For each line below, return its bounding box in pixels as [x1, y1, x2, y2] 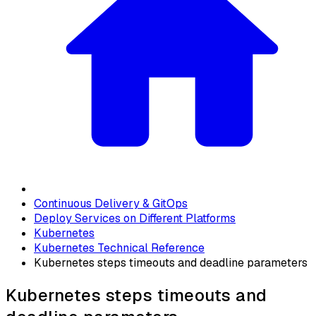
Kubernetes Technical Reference [34, 240, 205, 255]
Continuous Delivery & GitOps [34, 195, 188, 211]
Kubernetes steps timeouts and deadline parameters [34, 255, 308, 270]
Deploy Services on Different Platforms [34, 210, 236, 226]
